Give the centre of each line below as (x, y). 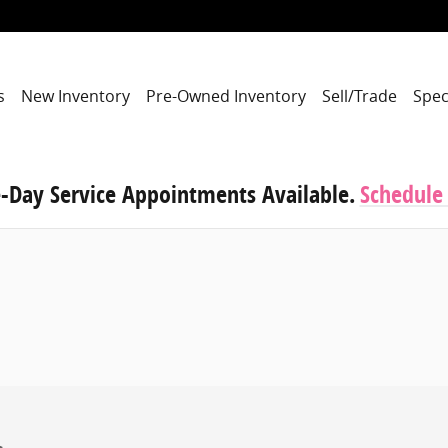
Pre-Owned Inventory (226, 95)
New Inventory (75, 95)
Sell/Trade (359, 95)
